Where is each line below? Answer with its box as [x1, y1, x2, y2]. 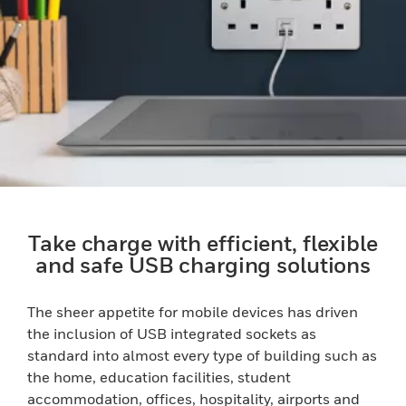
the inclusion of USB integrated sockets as [27, 324, 316, 343]
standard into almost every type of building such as [27, 346, 377, 364]
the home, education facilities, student [27, 368, 291, 386]
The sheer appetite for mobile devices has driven [27, 303, 358, 321]
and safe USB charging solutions [34, 252, 372, 277]
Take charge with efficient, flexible [28, 230, 378, 256]
